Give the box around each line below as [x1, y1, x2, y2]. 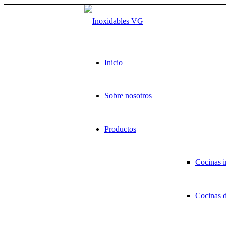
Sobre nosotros [104, 91, 152, 100]
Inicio [104, 58, 123, 67]
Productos [104, 125, 136, 133]
